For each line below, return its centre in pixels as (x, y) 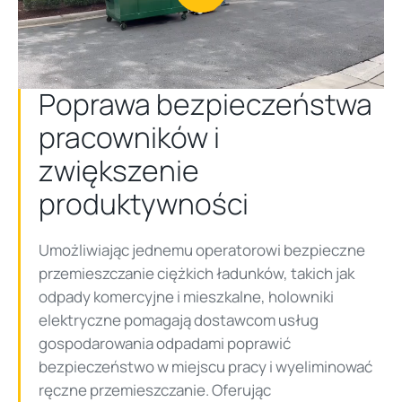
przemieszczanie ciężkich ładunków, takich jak (197, 274)
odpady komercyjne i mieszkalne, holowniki (186, 297)
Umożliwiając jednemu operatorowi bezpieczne (202, 250)
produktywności (146, 204)
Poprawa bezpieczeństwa (205, 105)
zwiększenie (119, 171)
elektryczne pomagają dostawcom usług (179, 320)
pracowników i (129, 138)
